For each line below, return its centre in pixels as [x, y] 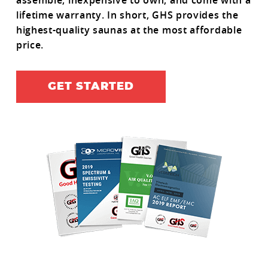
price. [30, 45]
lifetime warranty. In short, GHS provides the [127, 15]
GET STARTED [91, 87]
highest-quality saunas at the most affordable [129, 30]
